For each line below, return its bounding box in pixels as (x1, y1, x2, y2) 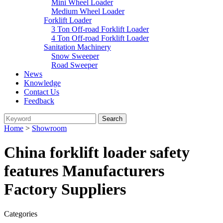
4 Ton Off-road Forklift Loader (51, 34, 149, 42)
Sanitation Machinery (44, 43, 111, 51)
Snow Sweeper (51, 52, 99, 60)
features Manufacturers (4, 162, 164, 180)
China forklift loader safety (4, 143, 190, 162)
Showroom (32, 124, 67, 132)
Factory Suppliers (4, 180, 126, 199)
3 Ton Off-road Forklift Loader (51, 25, 149, 33)
